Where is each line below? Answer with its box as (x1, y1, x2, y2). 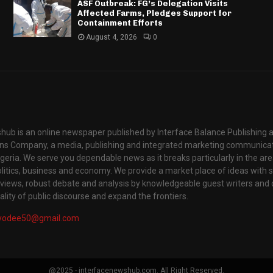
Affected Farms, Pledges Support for (77, 9, 232, 18)
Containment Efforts (77, 18, 163, 28)
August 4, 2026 (85, 33, 137, 42)
